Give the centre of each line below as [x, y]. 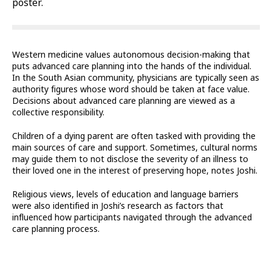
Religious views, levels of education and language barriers [125, 195]
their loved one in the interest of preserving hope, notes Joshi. [135, 171]
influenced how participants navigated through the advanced [132, 218]
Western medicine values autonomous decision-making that [131, 55]
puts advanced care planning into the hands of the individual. [132, 66]
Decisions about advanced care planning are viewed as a [124, 101]
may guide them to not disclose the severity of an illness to [130, 159]
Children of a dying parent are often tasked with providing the [134, 136]
